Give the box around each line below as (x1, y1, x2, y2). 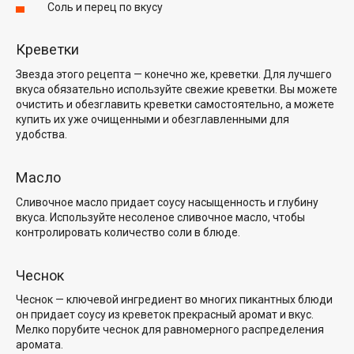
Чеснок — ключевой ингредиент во (16, 293, 200, 307)
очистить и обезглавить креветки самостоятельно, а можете (16, 98, 334, 111)
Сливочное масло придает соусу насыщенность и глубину (16, 195, 318, 209)
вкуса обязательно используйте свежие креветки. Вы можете (16, 83, 337, 96)
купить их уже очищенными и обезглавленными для (16, 113, 289, 126)
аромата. (16, 338, 63, 352)
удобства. (16, 128, 67, 141)
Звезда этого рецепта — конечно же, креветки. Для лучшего (16, 68, 332, 81)
